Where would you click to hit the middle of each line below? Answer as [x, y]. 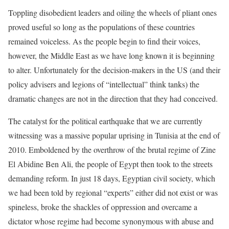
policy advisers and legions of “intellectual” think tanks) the [104, 84]
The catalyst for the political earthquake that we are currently [105, 121]
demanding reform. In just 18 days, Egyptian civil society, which [112, 178]
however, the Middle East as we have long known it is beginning [111, 55]
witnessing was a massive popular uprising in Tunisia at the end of [114, 135]
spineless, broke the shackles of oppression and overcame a [103, 207]
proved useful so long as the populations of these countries [101, 27]
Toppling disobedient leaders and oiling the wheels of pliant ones [112, 13]
